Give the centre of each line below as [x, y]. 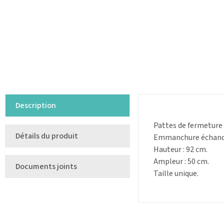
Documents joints [46, 167]
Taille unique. [176, 174]
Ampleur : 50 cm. [181, 162]
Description [36, 106]
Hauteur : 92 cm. [180, 150]
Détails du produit [47, 136]
